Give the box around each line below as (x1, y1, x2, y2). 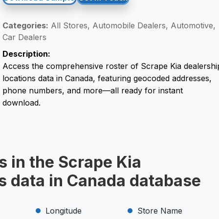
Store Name (137, 206, 182, 216)
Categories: (2, 21, 48, 30)
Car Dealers (2, 32, 46, 42)
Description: (2, 49, 50, 59)
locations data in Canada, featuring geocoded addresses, (2, 73, 212, 83)
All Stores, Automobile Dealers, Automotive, (48, 21, 216, 30)
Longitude (45, 206, 82, 216)
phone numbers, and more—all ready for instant (2, 86, 183, 95)
